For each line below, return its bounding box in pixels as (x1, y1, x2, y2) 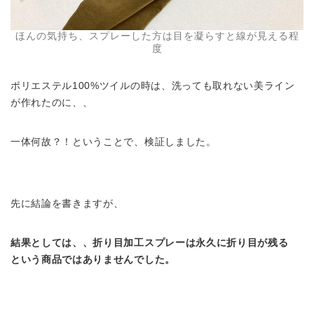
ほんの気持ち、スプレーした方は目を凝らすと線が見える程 (15, 30, 299, 42)
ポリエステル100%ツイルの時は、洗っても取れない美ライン (11, 81, 295, 92)
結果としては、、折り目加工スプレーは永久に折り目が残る (11, 238, 299, 249)
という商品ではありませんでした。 (11, 254, 175, 266)
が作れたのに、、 (11, 97, 93, 109)
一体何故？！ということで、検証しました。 (11, 137, 217, 148)
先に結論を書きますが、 (11, 198, 124, 210)
